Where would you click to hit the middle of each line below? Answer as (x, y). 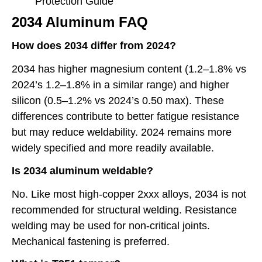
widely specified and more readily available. (113, 148)
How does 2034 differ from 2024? (94, 46)
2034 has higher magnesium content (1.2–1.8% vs (129, 69)
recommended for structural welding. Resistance (124, 210)
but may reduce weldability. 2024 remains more (122, 132)
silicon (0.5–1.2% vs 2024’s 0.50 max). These (118, 101)
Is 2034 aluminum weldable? (82, 170)
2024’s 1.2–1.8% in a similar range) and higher (120, 85)
